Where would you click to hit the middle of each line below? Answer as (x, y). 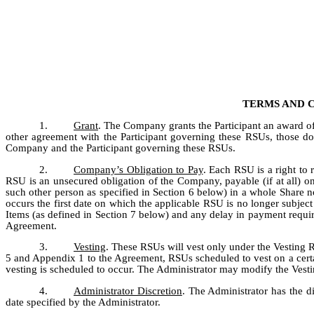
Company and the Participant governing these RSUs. (121, 148)
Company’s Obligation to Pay (138, 169)
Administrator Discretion (128, 291)
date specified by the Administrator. (83, 302)
